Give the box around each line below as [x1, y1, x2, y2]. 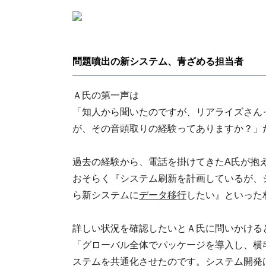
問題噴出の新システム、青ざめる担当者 [72, 56, 243, 66]
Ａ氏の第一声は [72, 90, 139, 100]
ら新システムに [72, 190, 139, 200]
